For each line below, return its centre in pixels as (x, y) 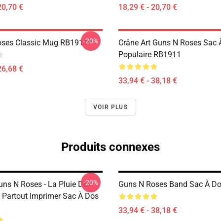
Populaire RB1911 (150, 55)
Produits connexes (110, 147)
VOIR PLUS (110, 107)
